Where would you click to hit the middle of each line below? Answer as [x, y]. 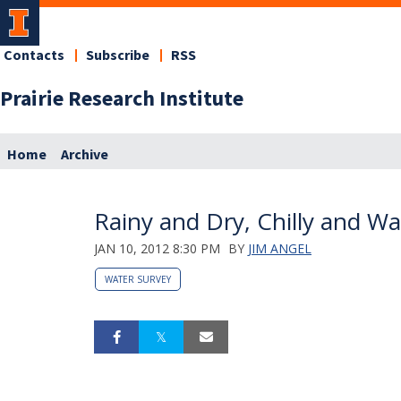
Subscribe [118, 55]
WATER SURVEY [138, 279]
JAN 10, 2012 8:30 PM [157, 248]
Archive [85, 154]
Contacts [34, 55]
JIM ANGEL [280, 248]
